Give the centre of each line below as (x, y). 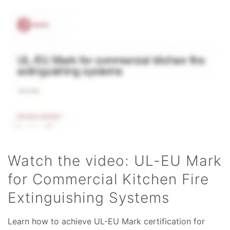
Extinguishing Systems (89, 197)
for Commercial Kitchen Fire (108, 179)
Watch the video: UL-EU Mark (115, 160)
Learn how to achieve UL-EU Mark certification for (106, 221)
